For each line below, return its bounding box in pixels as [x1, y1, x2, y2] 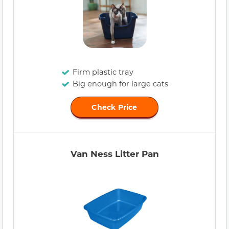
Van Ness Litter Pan [70, 148, 159, 160]
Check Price [91, 102, 138, 112]
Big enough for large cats [72, 79, 168, 89]
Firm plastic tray [72, 67, 133, 77]
